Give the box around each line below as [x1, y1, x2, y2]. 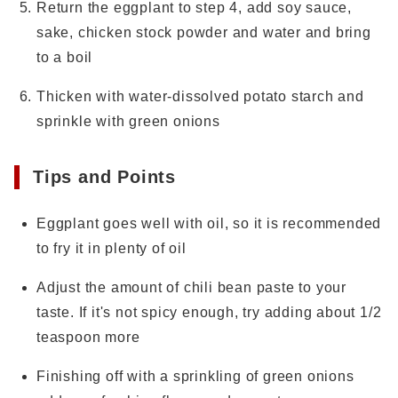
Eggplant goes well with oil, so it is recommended [36, 216, 382, 231]
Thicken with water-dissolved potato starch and [36, 89, 364, 104]
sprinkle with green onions [36, 114, 220, 129]
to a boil [36, 50, 93, 65]
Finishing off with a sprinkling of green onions [36, 369, 354, 384]
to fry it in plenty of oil [36, 241, 187, 256]
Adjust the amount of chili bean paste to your [36, 280, 346, 295]
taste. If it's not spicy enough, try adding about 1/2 [36, 305, 382, 320]
